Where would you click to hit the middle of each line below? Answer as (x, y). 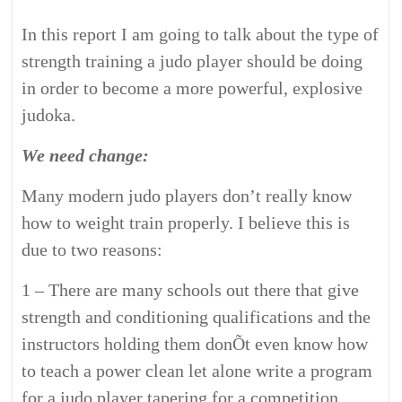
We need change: (86, 155)
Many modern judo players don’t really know (187, 196)
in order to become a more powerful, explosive (192, 88)
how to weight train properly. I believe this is (186, 223)
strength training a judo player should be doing (192, 61)
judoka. (49, 115)
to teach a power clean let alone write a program (197, 371)
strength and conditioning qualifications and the (197, 317)
